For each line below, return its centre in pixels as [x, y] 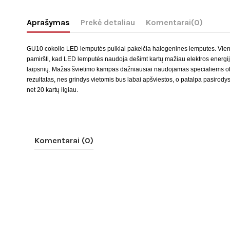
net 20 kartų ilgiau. [52, 90]
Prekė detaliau [108, 23]
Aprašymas [48, 23]
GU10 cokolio [46, 49]
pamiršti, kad [44, 59]
